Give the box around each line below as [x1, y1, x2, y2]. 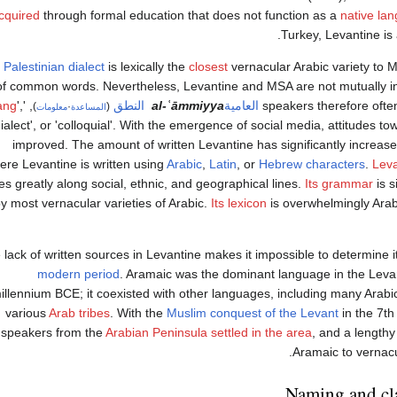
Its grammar [305, 175, 373, 191]
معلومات [36, 101, 67, 112]
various [5, 305, 49, 320]
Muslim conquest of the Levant [167, 305, 339, 320]
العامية [224, 97, 259, 113]
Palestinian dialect [4, 58, 105, 74]
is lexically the [105, 58, 189, 74]
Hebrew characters [259, 156, 365, 171]
